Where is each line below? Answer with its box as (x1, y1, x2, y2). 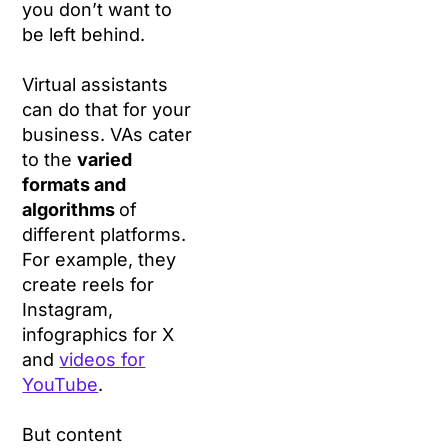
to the (22, 149, 78, 171)
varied (77, 149, 133, 171)
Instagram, (22, 299, 114, 321)
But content (22, 424, 123, 446)
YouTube (22, 374, 99, 396)
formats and (22, 174, 127, 196)
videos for (59, 349, 146, 371)
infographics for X (22, 324, 175, 346)
